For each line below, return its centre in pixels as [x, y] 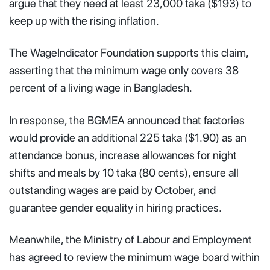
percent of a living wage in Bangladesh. [101, 88]
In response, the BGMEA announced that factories [127, 120]
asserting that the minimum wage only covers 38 [124, 71]
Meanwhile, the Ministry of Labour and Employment [130, 239]
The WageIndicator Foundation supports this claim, [129, 53]
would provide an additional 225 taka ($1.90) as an [128, 137]
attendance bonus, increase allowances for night [123, 155]
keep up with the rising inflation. [84, 20]
